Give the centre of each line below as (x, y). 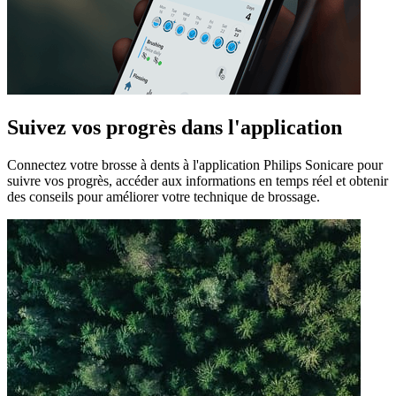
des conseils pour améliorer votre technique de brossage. (164, 197)
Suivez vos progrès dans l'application (175, 128)
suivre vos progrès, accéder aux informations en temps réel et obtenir (198, 181)
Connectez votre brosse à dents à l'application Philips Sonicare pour (195, 165)
